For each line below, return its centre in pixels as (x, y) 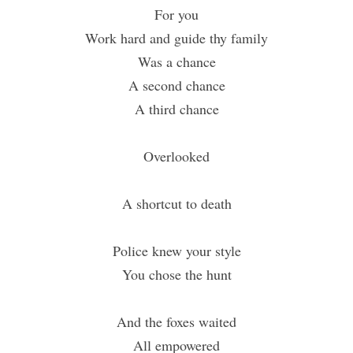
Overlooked (176, 156)
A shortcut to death (176, 204)
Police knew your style (176, 251)
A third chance (176, 109)
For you (176, 15)
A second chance (176, 85)
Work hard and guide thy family (176, 38)
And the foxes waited (176, 322)
